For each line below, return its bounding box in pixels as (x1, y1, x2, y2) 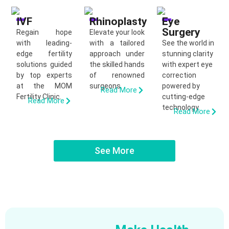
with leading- (16, 38, 72, 47)
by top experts (16, 71, 72, 79)
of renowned (89, 71, 145, 79)
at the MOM (16, 81, 72, 90)
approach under (89, 49, 145, 58)
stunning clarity (162, 49, 214, 58)
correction (162, 71, 197, 79)
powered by (162, 81, 200, 90)
